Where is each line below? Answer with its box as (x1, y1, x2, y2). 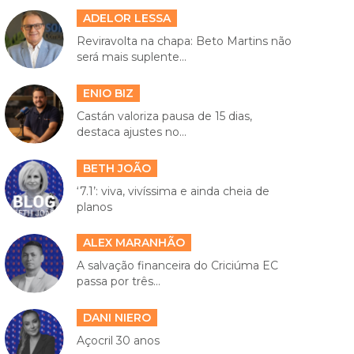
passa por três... (76, 274, 160, 289)
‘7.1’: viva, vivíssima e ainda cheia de (76, 183, 269, 198)
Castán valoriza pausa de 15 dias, (76, 109, 252, 124)
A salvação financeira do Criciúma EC (76, 258, 278, 273)
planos (76, 199, 112, 214)
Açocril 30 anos (76, 333, 160, 348)
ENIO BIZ (82, 86, 134, 101)
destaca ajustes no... (76, 125, 186, 140)
